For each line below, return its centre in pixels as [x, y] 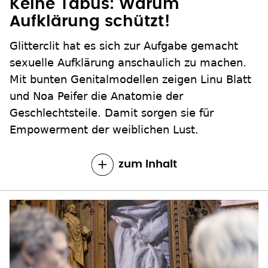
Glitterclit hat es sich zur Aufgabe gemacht [124, 46]
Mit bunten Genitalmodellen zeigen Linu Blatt [130, 80]
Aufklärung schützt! [90, 22]
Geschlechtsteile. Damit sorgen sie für [112, 113]
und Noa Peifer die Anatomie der [96, 96]
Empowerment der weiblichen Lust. [104, 130]
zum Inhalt [147, 165]
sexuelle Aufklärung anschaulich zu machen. [128, 63]
